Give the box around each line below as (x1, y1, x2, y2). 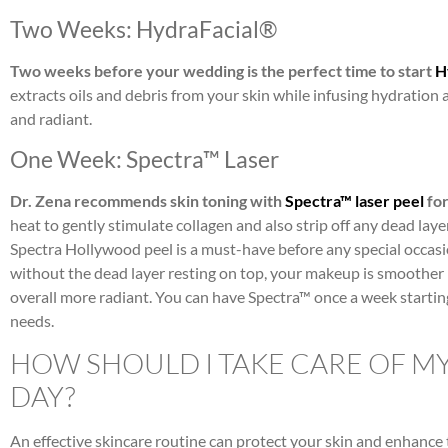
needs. (10, 310, 57, 330)
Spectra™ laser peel (285, 190, 424, 210)
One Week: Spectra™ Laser (10, 144, 279, 173)
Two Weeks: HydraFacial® (10, 15, 277, 44)
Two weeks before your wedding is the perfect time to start (10, 61, 435, 81)
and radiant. (10, 109, 98, 129)
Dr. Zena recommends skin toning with (10, 190, 285, 210)
